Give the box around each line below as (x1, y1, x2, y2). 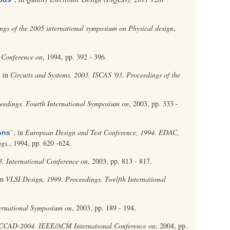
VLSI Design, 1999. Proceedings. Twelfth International (6, 174, 166, 184)
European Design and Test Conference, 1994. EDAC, (25, 127, 180, 137)
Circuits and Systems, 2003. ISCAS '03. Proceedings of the (10, 70, 181, 80)
